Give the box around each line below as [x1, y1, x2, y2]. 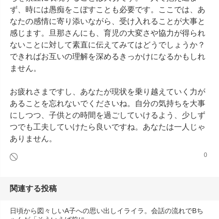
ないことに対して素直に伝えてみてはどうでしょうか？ [10, 41, 205, 49]
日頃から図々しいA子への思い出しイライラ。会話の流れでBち [10, 207, 203, 215]
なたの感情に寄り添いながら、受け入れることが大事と [10, 17, 205, 25]
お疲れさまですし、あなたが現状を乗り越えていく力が [10, 88, 205, 96]
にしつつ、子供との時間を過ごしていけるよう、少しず [10, 111, 205, 119]
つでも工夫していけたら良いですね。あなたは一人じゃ [10, 123, 205, 131]
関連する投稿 [10, 184, 57, 193]
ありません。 [10, 134, 57, 143]
